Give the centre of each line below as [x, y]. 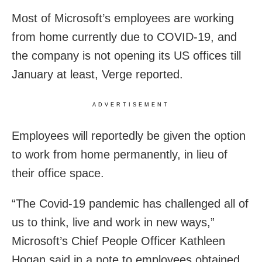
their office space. [58, 173]
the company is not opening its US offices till [126, 55]
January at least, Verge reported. [97, 74]
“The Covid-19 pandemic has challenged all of [130, 203]
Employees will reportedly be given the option [129, 135]
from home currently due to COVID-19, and [124, 37]
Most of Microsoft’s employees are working [123, 18]
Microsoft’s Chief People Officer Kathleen [118, 241]
